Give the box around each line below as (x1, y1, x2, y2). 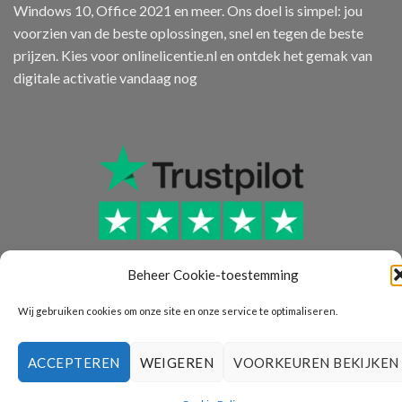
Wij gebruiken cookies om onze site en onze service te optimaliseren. (18, 305, 337, 318)
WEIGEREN (139, 354, 214, 371)
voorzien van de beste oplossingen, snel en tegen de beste (13, 23, 363, 41)
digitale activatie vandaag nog (13, 68, 203, 86)
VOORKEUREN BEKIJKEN (233, 354, 399, 371)
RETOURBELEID (203, 379, 289, 393)
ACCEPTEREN (28, 354, 120, 371)
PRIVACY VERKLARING (69, 379, 193, 393)
